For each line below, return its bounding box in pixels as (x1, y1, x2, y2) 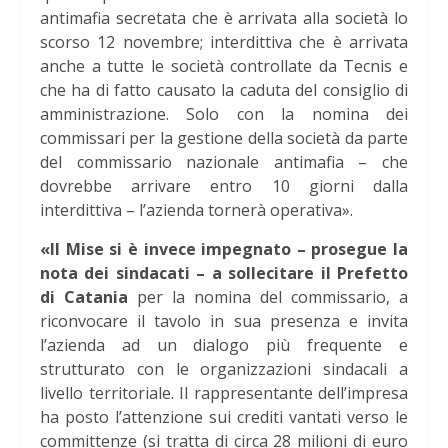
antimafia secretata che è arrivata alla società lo (40, 7, 408, 30)
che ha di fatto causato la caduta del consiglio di (40, 79, 408, 102)
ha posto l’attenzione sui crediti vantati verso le (40, 406, 408, 429)
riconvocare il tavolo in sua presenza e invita (40, 310, 408, 333)
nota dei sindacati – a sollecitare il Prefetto (40, 262, 408, 285)
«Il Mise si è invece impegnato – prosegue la (40, 238, 408, 261)
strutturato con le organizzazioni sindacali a (40, 358, 408, 381)
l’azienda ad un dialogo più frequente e (40, 334, 408, 357)
